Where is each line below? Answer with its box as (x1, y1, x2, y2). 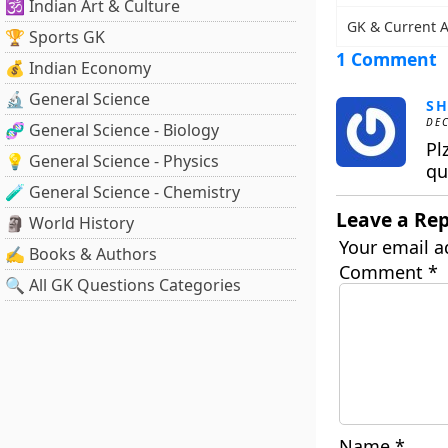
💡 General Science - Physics (5, 150, 219, 172)
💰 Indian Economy (5, 57, 151, 79)
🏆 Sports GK (5, 26, 105, 48)
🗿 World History (5, 212, 134, 234)
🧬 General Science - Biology (5, 119, 219, 141)
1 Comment (335, 46, 437, 71)
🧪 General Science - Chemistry (5, 181, 240, 203)
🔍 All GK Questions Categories (5, 274, 241, 296)
